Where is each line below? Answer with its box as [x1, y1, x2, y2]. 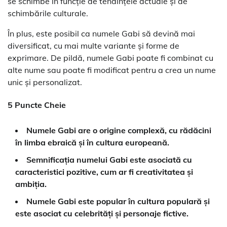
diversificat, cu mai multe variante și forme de [8, 40, 179, 51]
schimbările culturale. [8, 8, 88, 18]
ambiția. [15, 179, 47, 190]
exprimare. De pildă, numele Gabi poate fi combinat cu [8, 52, 213, 63]
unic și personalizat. [8, 77, 82, 87]
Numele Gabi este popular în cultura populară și [26, 196, 210, 207]
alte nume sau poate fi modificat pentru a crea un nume [8, 64, 216, 75]
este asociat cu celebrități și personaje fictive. [15, 208, 188, 219]
